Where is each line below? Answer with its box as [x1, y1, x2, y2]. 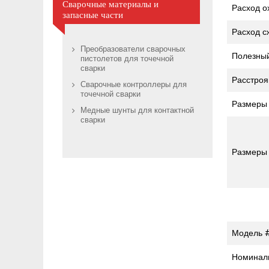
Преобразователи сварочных [80, 43, 186, 56]
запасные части [62, 10, 123, 21]
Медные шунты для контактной [80, 104, 194, 118]
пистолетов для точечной [80, 53, 174, 66]
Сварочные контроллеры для [80, 79, 187, 92]
